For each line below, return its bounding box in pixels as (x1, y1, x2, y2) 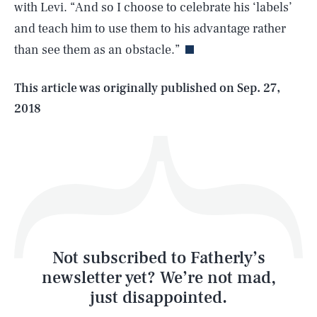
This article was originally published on (14, 80, 237, 96)
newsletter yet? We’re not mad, (41, 267, 276, 289)
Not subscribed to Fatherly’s (52, 247, 265, 270)
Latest (29, 246, 75, 269)
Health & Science (29, 113, 160, 135)
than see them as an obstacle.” (14, 42, 180, 58)
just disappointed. (90, 287, 227, 309)
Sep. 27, (237, 80, 280, 96)
